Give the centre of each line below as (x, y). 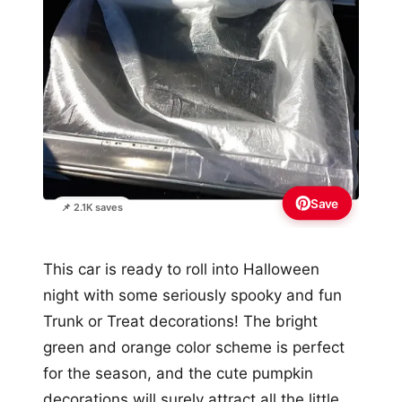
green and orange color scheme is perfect (194, 348)
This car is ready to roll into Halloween (181, 270)
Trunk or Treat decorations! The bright (180, 322)
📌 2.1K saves (92, 208)
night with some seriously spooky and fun (192, 296)
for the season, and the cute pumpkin (178, 374)
